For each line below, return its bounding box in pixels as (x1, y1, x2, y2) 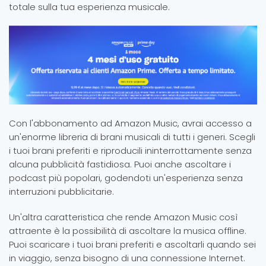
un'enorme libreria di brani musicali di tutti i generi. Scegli (9, 130, 255, 143)
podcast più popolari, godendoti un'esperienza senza (9, 171, 243, 184)
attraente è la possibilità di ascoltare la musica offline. (9, 224, 246, 237)
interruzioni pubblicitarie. (9, 185, 114, 198)
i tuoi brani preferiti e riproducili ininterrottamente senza (9, 144, 252, 157)
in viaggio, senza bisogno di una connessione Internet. (9, 251, 245, 264)
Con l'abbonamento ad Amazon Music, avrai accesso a (9, 116, 252, 129)
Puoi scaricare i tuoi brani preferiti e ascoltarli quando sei (9, 237, 256, 251)
